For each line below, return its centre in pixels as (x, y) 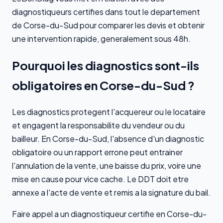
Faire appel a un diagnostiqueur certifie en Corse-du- (109, 214)
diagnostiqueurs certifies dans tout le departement (106, 11)
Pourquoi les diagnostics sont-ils (106, 65)
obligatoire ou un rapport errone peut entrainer (97, 152)
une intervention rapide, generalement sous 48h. (101, 38)
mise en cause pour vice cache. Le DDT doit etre (100, 179)
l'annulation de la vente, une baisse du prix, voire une (107, 165)
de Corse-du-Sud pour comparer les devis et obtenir (108, 25)
